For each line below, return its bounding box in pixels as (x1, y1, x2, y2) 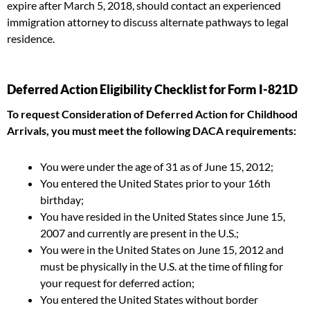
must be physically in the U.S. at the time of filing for (40, 259, 283, 273)
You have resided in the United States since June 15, (40, 210, 285, 223)
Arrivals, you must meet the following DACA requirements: (7, 124, 296, 137)
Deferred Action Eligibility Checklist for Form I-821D (7, 82, 298, 97)
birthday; (40, 193, 84, 206)
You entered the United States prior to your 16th (40, 176, 271, 190)
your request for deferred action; (40, 276, 194, 289)
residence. (7, 32, 55, 45)
